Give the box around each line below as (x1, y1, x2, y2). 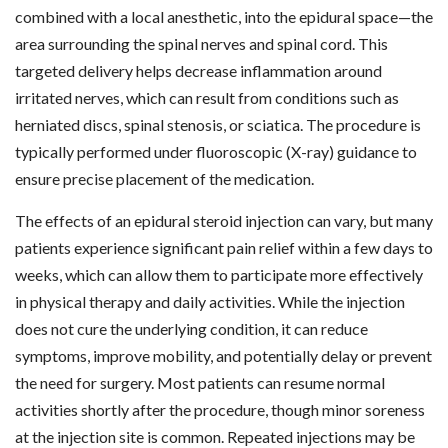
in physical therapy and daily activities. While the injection (15, 292, 405, 312)
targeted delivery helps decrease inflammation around (15, 61, 382, 81)
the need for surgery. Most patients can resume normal (15, 373, 385, 393)
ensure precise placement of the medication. (15, 169, 314, 189)
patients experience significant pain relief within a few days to (15, 238, 433, 258)
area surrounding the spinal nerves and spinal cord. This (15, 34, 388, 54)
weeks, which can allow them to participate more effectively (15, 265, 423, 285)
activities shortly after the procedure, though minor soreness (15, 400, 425, 420)
